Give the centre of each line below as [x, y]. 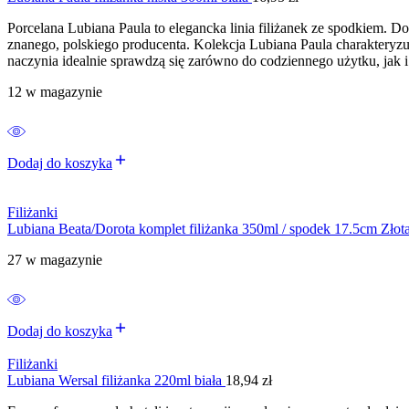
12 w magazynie [55, 91]
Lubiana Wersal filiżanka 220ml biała [116, 380]
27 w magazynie [55, 259]
